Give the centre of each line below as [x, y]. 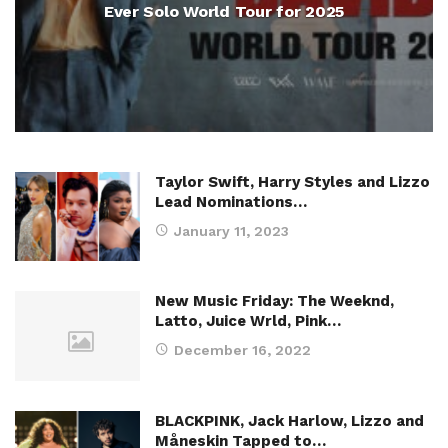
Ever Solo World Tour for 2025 [224, 11]
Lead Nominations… [231, 202]
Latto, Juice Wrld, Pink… [248, 321]
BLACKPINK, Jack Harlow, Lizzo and [289, 420]
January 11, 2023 [231, 231]
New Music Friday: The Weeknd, [274, 301]
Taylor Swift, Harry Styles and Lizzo [292, 182]
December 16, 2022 [242, 350]
